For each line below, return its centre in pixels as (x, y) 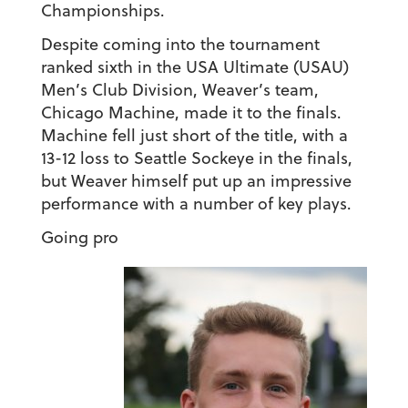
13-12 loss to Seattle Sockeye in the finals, (196, 158)
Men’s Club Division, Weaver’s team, (179, 90)
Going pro (79, 238)
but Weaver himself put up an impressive (196, 181)
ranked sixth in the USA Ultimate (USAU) (194, 67)
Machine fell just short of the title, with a (194, 136)
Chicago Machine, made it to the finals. (191, 113)
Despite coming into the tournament (180, 45)
